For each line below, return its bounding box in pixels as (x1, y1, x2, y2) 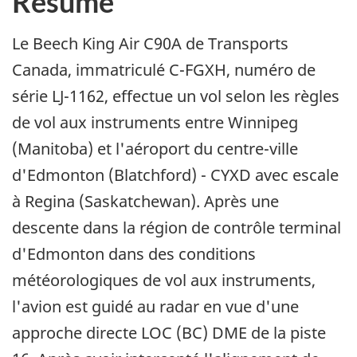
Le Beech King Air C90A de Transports (12, 33, 288, 55)
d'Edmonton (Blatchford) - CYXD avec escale (12, 164, 339, 186)
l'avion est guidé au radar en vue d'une (12, 296, 299, 318)
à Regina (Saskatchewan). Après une (12, 190, 279, 213)
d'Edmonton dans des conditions (12, 243, 256, 265)
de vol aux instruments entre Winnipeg (12, 112, 298, 134)
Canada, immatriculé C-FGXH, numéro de (12, 59, 316, 81)
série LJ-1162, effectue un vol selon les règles (12, 85, 339, 108)
